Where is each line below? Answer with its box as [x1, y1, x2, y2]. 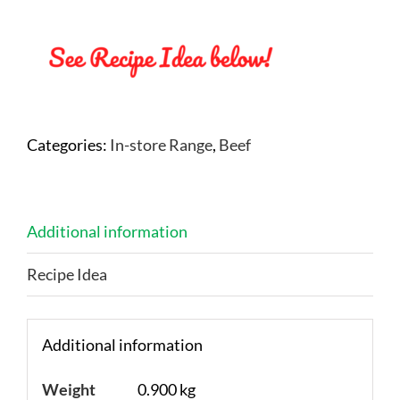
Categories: [27, 134, 110, 154]
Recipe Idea [27, 263, 107, 284]
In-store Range [110, 134, 212, 154]
